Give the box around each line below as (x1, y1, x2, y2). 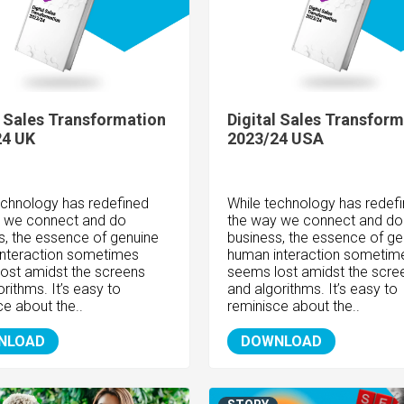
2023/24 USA (226, 129, 324, 149)
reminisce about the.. (226, 298, 360, 316)
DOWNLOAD (240, 333, 322, 351)
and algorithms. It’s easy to (226, 280, 398, 298)
